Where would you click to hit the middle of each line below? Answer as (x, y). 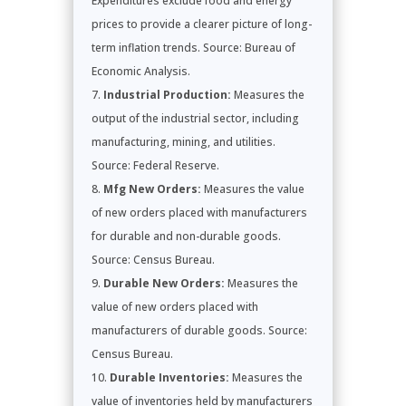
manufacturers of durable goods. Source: (199, 330)
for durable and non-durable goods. (186, 236)
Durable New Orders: (164, 283)
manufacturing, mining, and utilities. (183, 141)
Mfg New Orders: (152, 188)
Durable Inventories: (169, 377)
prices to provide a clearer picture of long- (201, 24)
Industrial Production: (167, 94)
